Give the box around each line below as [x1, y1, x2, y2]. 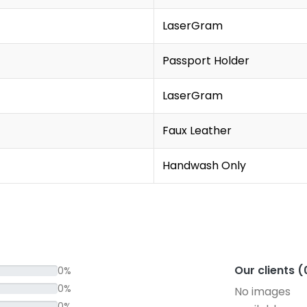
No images [234, 284, 291, 299]
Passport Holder [162, 53, 249, 69]
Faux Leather [162, 123, 232, 138]
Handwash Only [162, 158, 246, 173]
